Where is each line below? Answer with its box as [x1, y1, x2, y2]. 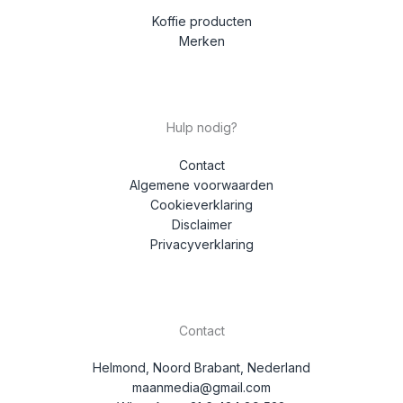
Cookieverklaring [150, 196, 253, 212]
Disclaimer [171, 216, 232, 232]
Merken [178, 33, 225, 49]
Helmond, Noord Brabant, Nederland [93, 359, 310, 375]
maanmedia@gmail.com [132, 379, 271, 395]
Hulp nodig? [166, 120, 237, 136]
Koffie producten [151, 13, 252, 30]
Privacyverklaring [149, 236, 254, 252]
